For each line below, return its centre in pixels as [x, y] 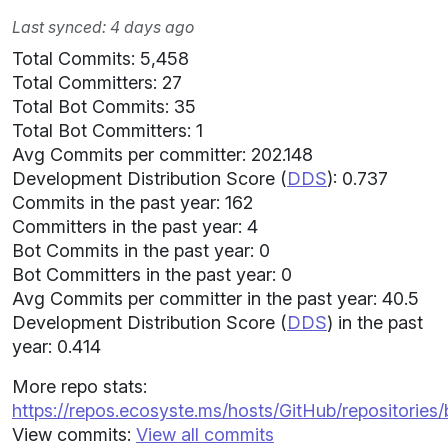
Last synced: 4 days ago [103, 27]
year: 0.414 [56, 346]
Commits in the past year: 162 [132, 202]
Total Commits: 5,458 [100, 58]
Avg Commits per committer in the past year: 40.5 [215, 298]
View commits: [74, 434]
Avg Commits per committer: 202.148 [162, 154]
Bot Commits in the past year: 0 [141, 250]
